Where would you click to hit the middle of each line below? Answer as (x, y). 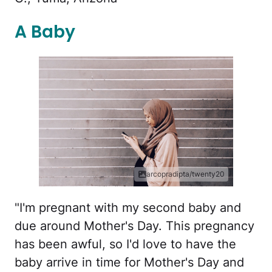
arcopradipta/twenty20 (185, 174)
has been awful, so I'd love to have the (125, 244)
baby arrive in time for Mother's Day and (129, 262)
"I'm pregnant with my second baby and (128, 207)
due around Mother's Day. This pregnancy (134, 226)
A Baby (45, 32)
